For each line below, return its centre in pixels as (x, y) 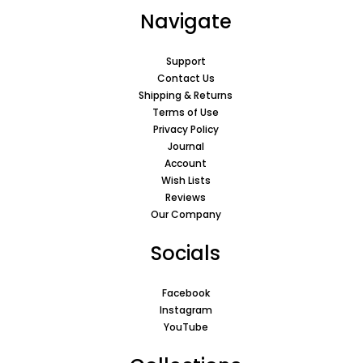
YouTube (186, 327)
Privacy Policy (186, 129)
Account (186, 163)
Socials (186, 253)
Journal (186, 146)
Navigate (186, 21)
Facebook (186, 293)
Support (186, 61)
